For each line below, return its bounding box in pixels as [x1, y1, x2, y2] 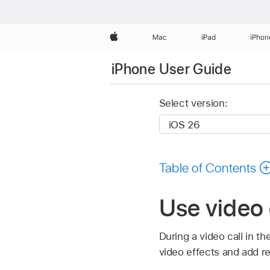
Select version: [159, 97, 228, 110]
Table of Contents [159, 159, 257, 175]
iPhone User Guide [111, 60, 232, 78]
